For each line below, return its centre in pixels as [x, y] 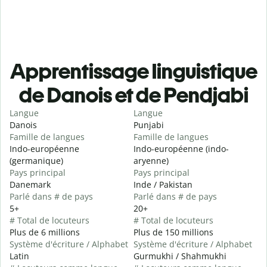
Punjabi [149, 125]
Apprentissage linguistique [133, 72]
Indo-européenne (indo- [181, 149]
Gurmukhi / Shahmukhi [180, 256]
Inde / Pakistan [163, 185]
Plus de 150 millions [173, 232]
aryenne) [151, 161]
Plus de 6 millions [45, 232]
